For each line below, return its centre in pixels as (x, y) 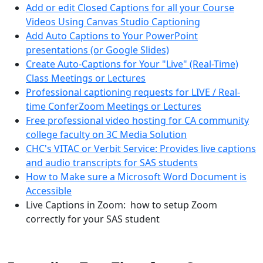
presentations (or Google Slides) (97, 50)
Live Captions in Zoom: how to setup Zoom (122, 205)
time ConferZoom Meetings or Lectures (114, 106)
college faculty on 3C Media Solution (106, 134)
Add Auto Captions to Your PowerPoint (112, 36)
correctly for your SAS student (93, 219)
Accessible (49, 191)
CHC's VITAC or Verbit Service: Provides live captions (141, 149)
